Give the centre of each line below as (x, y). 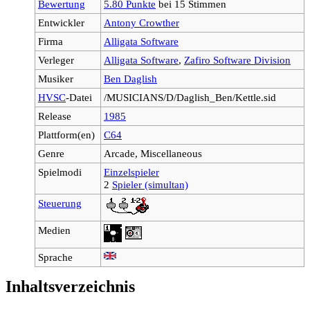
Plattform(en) (66, 134)
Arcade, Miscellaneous (153, 153)
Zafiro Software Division (237, 60)
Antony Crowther (142, 22)
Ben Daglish (130, 78)
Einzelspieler (131, 172)
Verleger (56, 60)
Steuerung (60, 203)
